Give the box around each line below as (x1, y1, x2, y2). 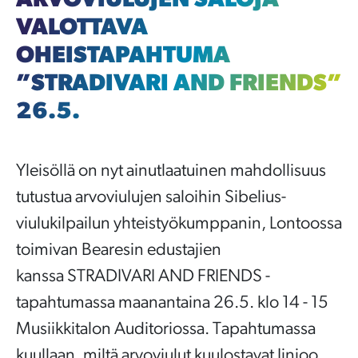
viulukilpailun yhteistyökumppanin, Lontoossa (16, 214, 342, 233)
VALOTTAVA (16, 16, 148, 40)
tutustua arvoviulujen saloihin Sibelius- (16, 188, 286, 207)
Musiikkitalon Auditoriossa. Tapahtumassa (16, 320, 316, 339)
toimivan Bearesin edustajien (16, 241, 221, 260)
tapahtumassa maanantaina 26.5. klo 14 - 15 (16, 293, 328, 312)
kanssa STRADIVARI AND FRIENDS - (16, 267, 270, 286)
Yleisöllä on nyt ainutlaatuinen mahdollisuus (16, 161, 326, 181)
